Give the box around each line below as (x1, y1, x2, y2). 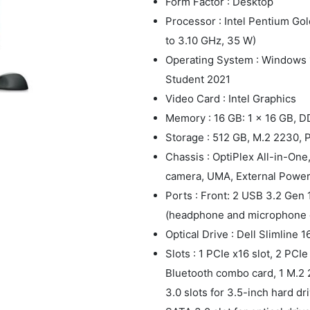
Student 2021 (165, 72, 230, 86)
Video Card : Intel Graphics (165, 91, 296, 105)
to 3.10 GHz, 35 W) (165, 33, 256, 47)
